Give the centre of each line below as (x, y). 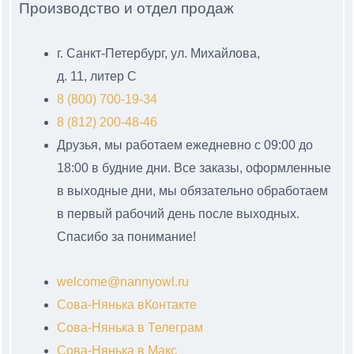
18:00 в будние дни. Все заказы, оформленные (194, 168)
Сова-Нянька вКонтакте (127, 305)
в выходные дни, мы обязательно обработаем (192, 191)
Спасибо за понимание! (126, 237)
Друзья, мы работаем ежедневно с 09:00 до (185, 145)
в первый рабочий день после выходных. (178, 214)
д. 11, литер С (97, 77)
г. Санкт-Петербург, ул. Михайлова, (158, 54)
